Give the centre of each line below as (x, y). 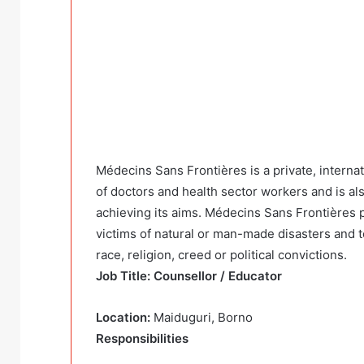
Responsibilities (142, 339)
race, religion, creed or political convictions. (221, 255)
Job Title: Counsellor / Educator (189, 276)
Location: (125, 318)
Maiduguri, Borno (203, 318)
